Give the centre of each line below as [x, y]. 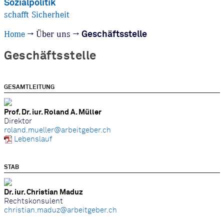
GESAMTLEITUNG [29, 87]
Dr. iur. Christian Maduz [43, 192]
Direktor [18, 121]
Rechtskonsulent [33, 201]
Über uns [53, 34]
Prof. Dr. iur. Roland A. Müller [53, 112]
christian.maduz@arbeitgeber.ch [60, 210]
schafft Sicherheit [37, 15]
